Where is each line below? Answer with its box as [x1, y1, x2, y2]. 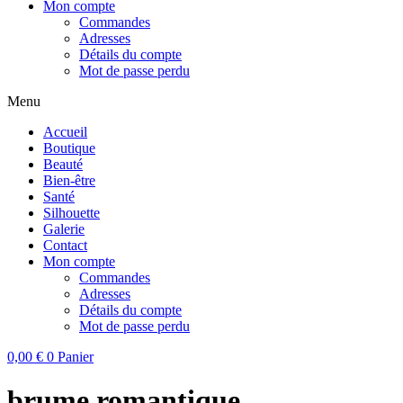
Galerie [43, 221, 85, 237]
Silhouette [43, 205, 100, 220]
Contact [43, 237, 87, 253]
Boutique [43, 140, 95, 156]
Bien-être [43, 173, 95, 188]
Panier [58, 349, 94, 364]
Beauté [43, 157, 83, 172]
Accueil [43, 124, 87, 139]
